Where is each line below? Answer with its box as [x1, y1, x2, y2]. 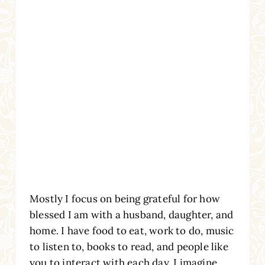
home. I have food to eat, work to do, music [29, 224, 234, 237]
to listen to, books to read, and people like [29, 240, 228, 253]
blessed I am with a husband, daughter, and [29, 208, 234, 221]
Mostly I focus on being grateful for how [29, 192, 220, 205]
